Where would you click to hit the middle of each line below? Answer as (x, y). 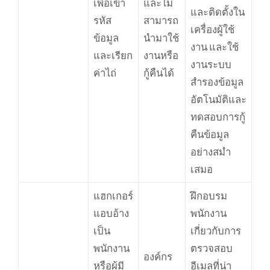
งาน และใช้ (214, 46)
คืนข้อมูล (209, 134)
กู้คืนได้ (159, 72)
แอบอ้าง (111, 213)
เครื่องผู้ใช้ (212, 29)
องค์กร (158, 256)
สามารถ (161, 20)
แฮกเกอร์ (113, 195)
